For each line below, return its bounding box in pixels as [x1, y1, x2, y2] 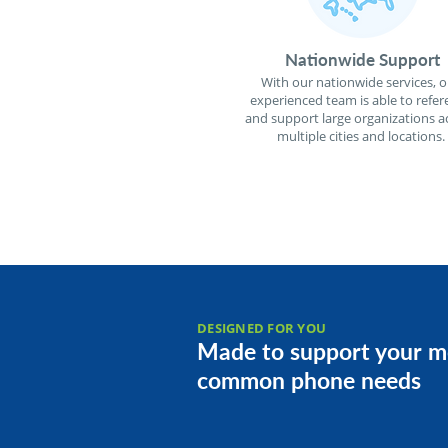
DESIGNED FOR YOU [197, 319, 327, 337]
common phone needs [197, 366, 421, 394]
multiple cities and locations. [276, 127, 445, 145]
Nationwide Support [285, 49, 440, 70]
